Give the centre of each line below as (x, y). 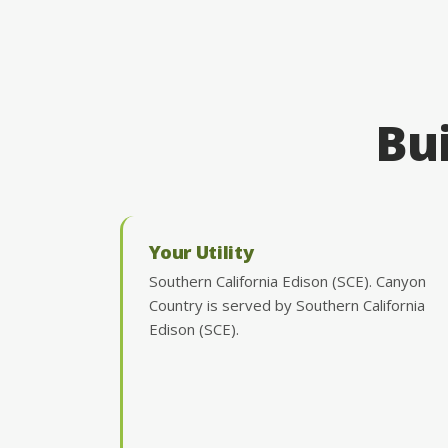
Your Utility (201, 251)
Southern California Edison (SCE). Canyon (287, 280)
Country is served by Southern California (286, 304)
